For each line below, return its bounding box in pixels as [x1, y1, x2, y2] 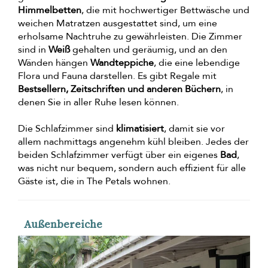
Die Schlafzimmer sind [18, 122, 116, 136]
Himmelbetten [18, 4, 81, 17]
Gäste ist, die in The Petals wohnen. [18, 175, 170, 188]
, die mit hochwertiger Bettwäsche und [81, 4, 249, 17]
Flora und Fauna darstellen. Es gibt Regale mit [18, 69, 217, 83]
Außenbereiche [24, 217, 102, 232]
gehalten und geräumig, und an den [70, 43, 227, 57]
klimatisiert [116, 122, 164, 136]
